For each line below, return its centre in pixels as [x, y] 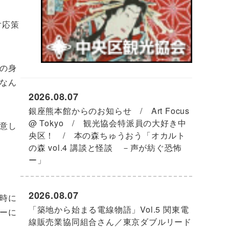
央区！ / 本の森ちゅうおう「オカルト [107, 135]
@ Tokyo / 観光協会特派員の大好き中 [107, 123]
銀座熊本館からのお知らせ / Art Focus [109, 110]
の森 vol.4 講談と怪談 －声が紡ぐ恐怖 [105, 147]
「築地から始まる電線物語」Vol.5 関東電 [109, 210]
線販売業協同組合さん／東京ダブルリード [110, 222]
